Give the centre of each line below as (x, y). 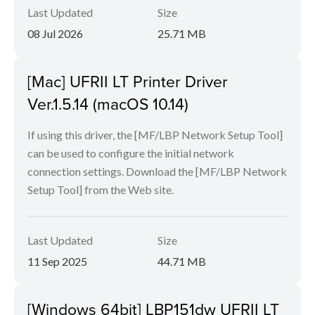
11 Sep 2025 (57, 262)
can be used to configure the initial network (131, 153)
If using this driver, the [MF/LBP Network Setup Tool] (155, 135)
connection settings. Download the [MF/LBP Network (157, 172)
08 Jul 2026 (55, 34)
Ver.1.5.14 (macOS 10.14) (108, 104)
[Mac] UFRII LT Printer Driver (128, 81)
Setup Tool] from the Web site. (101, 190)
